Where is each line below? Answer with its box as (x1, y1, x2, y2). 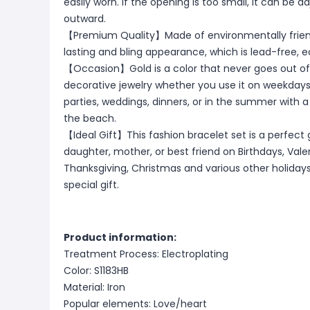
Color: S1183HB (64, 264, 129, 277)
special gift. (64, 178, 119, 192)
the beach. (64, 111, 116, 125)
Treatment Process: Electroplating (64, 247, 228, 261)
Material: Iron (64, 280, 125, 294)
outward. (64, 12, 106, 26)
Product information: (64, 230, 176, 244)
